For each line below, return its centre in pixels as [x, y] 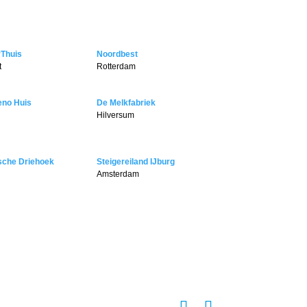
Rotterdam [116, 67]
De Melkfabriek [126, 103]
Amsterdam [118, 174]
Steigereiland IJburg [136, 162]
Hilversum [116, 115]
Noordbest [118, 54]
